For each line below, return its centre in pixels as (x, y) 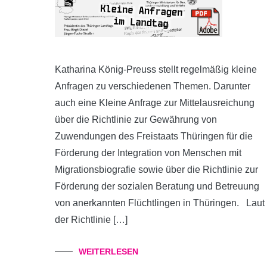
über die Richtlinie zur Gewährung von (136, 119)
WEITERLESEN (108, 252)
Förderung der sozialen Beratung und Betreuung (157, 186)
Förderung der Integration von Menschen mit (148, 153)
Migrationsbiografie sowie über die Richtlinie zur (156, 170)
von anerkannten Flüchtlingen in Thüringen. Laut (160, 203)
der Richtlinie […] (91, 220)
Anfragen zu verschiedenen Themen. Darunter (153, 86)
